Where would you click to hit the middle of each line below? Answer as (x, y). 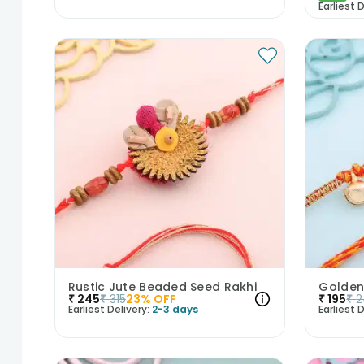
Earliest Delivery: (108, 310)
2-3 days (175, 310)
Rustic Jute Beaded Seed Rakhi (162, 287)
